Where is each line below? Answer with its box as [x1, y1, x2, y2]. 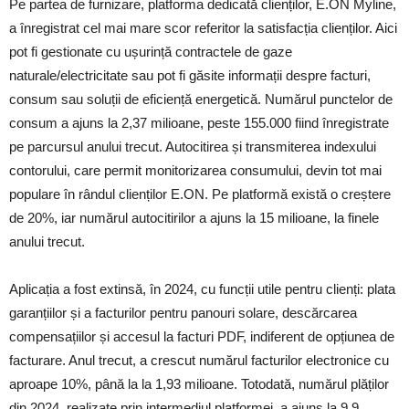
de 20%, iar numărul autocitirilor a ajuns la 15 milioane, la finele [9, 210, 379, 225]
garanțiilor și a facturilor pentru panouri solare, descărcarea [9, 305, 357, 320]
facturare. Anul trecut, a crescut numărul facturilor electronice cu [9, 352, 389, 368]
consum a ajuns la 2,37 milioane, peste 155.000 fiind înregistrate [9, 115, 389, 131]
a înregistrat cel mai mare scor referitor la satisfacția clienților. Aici [9, 20, 397, 36]
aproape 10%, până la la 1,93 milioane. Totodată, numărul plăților [9, 376, 389, 392]
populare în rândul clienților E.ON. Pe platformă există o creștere [9, 186, 391, 202]
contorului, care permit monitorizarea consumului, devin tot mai [9, 163, 382, 178]
